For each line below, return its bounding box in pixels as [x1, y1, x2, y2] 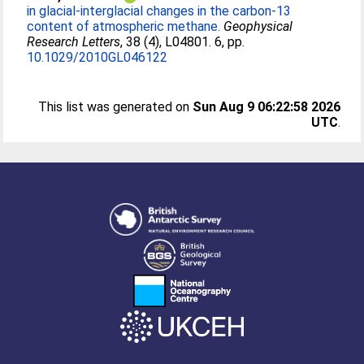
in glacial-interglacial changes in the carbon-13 [27, 3, 292, 19]
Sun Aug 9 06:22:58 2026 [192, 99, 340, 115]
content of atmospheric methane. [27, 19, 221, 34]
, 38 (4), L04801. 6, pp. [120, 34, 245, 50]
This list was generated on [37, 99, 193, 115]
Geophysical [223, 19, 293, 34]
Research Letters [27, 34, 121, 50]
